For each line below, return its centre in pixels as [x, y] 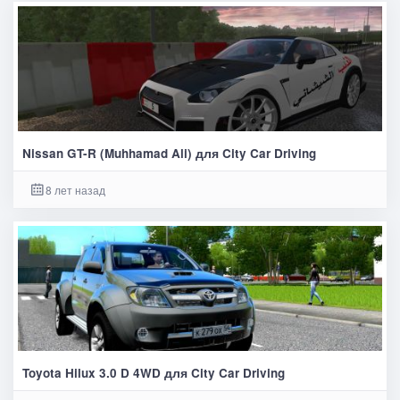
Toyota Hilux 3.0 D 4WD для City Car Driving [153, 372]
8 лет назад [75, 190]
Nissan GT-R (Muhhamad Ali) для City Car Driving [169, 154]
